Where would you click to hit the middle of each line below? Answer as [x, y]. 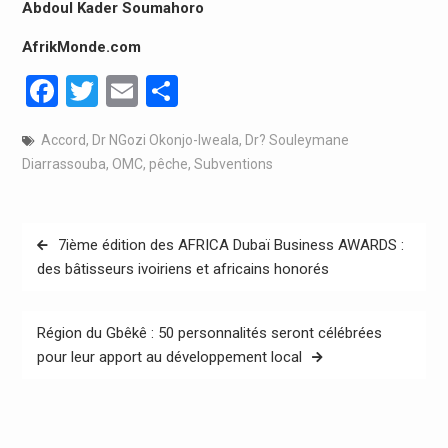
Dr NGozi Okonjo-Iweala [165, 139]
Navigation [71, 238]
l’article [55, 298]
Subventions [233, 163]
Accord [63, 139]
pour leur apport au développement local [169, 357]
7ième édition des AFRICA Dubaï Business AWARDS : [230, 245]
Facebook [124, 90]
